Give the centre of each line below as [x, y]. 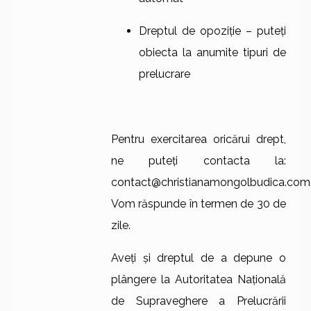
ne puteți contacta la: [199, 161]
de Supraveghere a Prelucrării [199, 301]
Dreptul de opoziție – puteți [212, 31]
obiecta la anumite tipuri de [212, 53]
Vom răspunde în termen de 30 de [199, 204]
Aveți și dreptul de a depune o [199, 258]
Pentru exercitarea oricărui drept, [199, 140]
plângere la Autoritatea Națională [199, 280]
